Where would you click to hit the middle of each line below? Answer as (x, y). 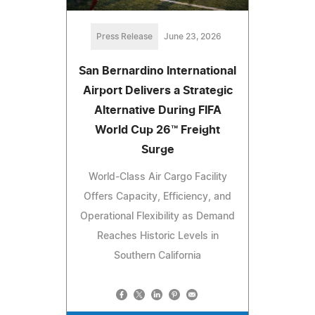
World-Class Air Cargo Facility (157, 177)
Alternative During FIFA (157, 110)
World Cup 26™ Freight (157, 130)
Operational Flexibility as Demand (157, 216)
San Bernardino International (157, 71)
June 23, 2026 (193, 36)
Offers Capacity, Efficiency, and (157, 197)
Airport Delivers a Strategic (157, 90)
